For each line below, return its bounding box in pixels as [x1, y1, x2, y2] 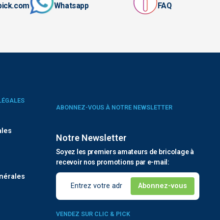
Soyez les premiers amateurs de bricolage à [55, 147, 194, 156]
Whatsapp [54, 1, 89, 11]
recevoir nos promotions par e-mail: [55, 158, 169, 166]
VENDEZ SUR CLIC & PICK [55, 210, 130, 218]
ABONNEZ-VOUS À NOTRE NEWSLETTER [55, 104, 172, 111]
